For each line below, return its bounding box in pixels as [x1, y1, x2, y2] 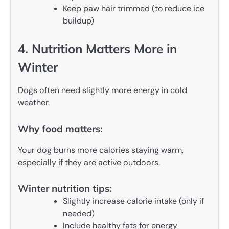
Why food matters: [18, 122, 103, 135]
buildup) [63, 15, 94, 27]
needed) [63, 208, 95, 219]
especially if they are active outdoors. [18, 156, 160, 168]
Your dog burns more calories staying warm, [18, 144, 184, 155]
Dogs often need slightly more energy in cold [18, 85, 187, 96]
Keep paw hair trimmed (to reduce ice [63, 3, 204, 14]
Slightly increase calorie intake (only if [63, 195, 204, 207]
